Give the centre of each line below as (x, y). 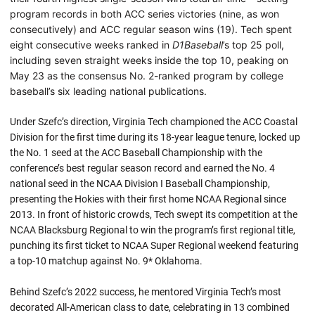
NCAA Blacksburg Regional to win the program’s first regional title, (153, 230)
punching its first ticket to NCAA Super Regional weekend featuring (154, 245)
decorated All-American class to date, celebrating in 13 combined (150, 307)
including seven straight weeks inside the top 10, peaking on (149, 60)
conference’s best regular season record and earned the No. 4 (142, 168)
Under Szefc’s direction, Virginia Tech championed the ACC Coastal (154, 121)
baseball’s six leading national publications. (108, 91)
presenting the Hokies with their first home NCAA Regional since (148, 199)
